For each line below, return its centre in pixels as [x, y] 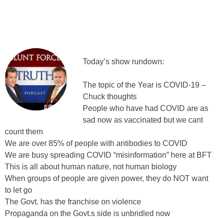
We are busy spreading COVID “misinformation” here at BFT [108, 155]
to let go [18, 190]
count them [24, 131]
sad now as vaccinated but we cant [143, 120]
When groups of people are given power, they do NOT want [107, 178]
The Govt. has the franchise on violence [73, 201]
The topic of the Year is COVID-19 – [145, 85]
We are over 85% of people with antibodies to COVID [96, 143]
